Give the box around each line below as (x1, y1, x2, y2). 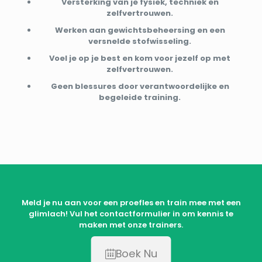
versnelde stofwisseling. (88, 35, 191, 47)
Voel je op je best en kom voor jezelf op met (49, 52, 230, 64)
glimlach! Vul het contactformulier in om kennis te (29, 208, 233, 219)
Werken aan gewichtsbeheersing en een (54, 24, 225, 36)
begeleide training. (99, 91, 181, 103)
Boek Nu (115, 246, 157, 261)
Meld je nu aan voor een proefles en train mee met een (21, 196, 241, 208)
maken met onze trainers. (79, 219, 183, 230)
